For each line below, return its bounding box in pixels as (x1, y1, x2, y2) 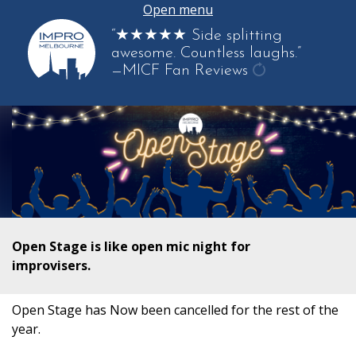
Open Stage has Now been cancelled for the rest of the (12, 301, 339, 319)
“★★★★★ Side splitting (111, 27, 282, 44)
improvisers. (12, 257, 91, 275)
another (251, 102, 312, 124)
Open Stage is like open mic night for (12, 238, 250, 256)
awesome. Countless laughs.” (111, 44, 301, 61)
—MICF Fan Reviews (111, 62, 248, 79)
